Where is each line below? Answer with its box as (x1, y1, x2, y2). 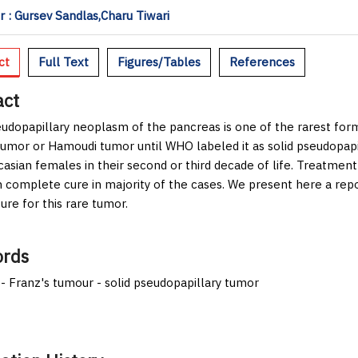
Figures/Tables (117, 54, 201, 70)
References (229, 54, 295, 70)
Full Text (38, 54, 89, 70)
